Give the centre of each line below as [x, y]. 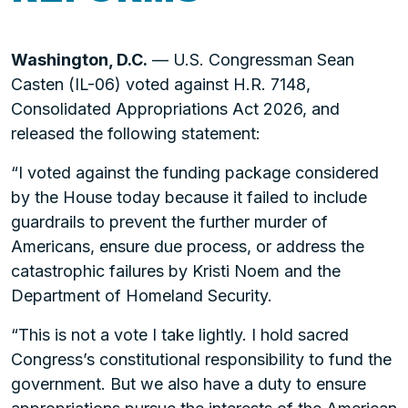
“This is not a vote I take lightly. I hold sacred [180, 335]
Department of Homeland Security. [142, 296]
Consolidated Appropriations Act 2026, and [175, 109]
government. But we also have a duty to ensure [189, 384]
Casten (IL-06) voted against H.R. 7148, [161, 84]
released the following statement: [136, 133]
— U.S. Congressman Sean [251, 60]
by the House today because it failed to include [189, 197]
